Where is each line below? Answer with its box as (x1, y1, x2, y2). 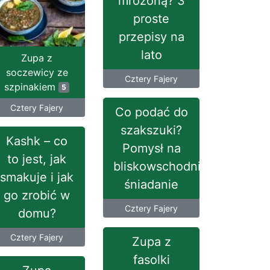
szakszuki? (121, 123, 182, 137)
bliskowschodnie (113, 159, 208, 174)
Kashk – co (6, 134, 67, 148)
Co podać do (115, 105, 188, 119)
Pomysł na (122, 141, 181, 155)
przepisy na (118, 30, 184, 44)
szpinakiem (4, 81, 59, 93)
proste (133, 11, 169, 26)
